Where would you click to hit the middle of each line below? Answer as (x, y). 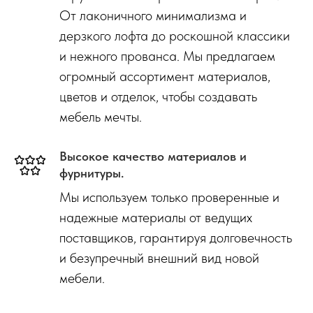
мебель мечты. (101, 117)
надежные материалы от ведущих (156, 218)
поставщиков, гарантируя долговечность (176, 238)
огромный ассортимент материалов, (165, 77)
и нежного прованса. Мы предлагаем (167, 56)
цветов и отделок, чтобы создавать (158, 97)
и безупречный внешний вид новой (159, 258)
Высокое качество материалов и (153, 156)
